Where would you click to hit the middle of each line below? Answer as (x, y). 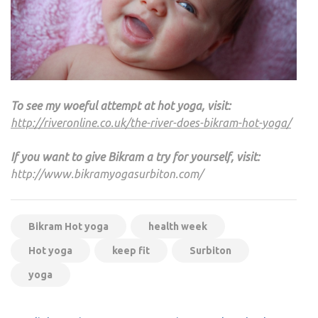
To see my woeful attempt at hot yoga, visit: (121, 106)
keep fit (131, 251)
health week (178, 227)
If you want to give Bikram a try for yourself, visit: (135, 157)
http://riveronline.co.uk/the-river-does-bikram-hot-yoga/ (151, 123)
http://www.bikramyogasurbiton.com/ (107, 174)
